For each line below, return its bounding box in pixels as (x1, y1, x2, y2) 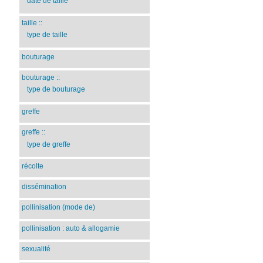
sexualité (22, 244, 51, 253)
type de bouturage (26, 85, 85, 94)
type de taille (26, 31, 68, 39)
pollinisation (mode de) (22, 203, 96, 212)
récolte (22, 162, 44, 171)
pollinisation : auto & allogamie (22, 224, 120, 232)
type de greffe (26, 140, 70, 149)
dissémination (22, 183, 67, 191)
